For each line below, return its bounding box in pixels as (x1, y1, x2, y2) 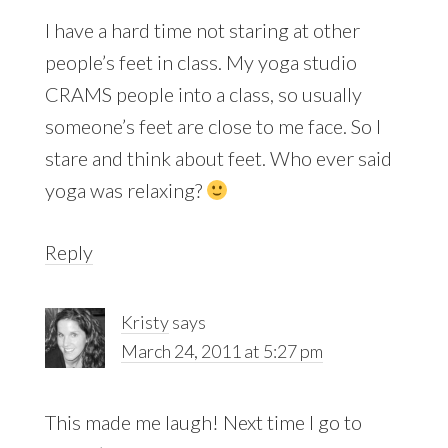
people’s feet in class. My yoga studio (44, 49, 357, 74)
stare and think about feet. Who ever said (44, 145, 392, 170)
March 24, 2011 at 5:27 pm (120, 339, 323, 362)
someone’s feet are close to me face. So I (44, 113, 381, 138)
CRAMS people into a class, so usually (44, 81, 362, 106)
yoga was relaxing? (44, 177, 206, 202)
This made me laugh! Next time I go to (44, 409, 362, 434)
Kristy (120, 310, 169, 333)
